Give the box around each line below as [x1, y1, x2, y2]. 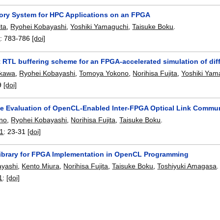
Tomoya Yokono [79, 69, 129, 77]
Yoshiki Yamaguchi [70, 23, 129, 31]
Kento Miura [22, 162, 60, 170]
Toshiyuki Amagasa [157, 162, 217, 170]
